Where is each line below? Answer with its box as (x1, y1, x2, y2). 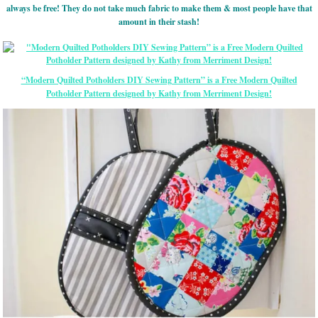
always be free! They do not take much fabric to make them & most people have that (6, 2, 312, 15)
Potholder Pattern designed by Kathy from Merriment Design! (46, 87, 272, 100)
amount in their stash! (119, 16, 199, 28)
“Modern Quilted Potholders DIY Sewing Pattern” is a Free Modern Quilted (21, 74, 297, 87)
